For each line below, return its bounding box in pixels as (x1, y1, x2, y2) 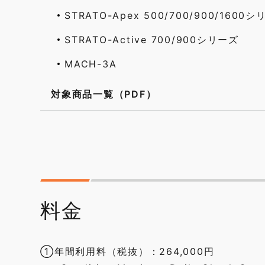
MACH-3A (64, 58, 117, 70)
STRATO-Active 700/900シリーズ (64, 34, 239, 46)
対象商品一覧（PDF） (51, 88, 157, 100)
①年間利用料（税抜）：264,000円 (40, 245, 215, 257)
